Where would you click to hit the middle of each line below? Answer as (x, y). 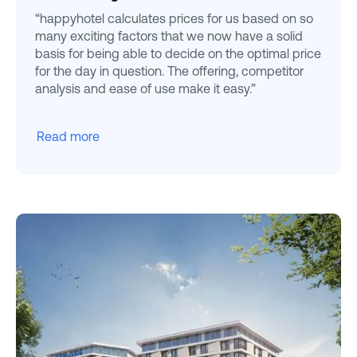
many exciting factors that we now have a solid (169, 36)
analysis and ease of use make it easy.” (145, 89)
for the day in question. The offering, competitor (169, 71)
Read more (68, 137)
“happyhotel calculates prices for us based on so (174, 19)
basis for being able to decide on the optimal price (178, 54)
